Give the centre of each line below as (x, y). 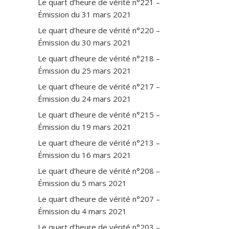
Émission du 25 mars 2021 (85, 70)
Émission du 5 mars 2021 (82, 183)
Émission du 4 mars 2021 (82, 211)
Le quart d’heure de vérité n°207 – (99, 199)
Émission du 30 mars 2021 (85, 42)
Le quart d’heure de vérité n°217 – (99, 86)
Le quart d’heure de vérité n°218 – (99, 58)
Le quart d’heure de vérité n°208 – (99, 170)
